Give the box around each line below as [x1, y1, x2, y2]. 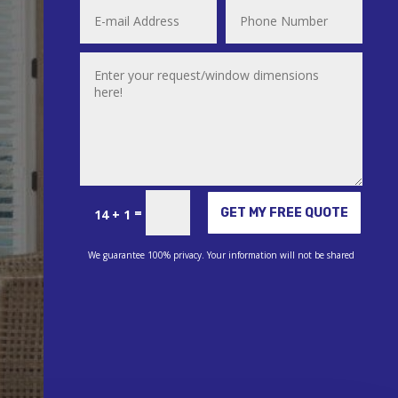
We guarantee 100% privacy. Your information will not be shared [87, 249, 354, 262]
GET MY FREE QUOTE [219, 204, 348, 220]
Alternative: [70, 196, 140, 215]
